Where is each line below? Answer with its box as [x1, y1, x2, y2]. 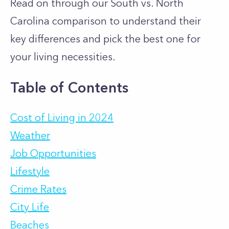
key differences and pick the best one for [10, 33, 200, 45]
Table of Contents [10, 79, 128, 96]
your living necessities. [10, 51, 116, 63]
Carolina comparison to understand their [10, 15, 201, 27]
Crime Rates [10, 183, 66, 195]
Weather [10, 129, 50, 142]
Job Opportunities [10, 147, 96, 159]
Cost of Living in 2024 [10, 111, 113, 124]
